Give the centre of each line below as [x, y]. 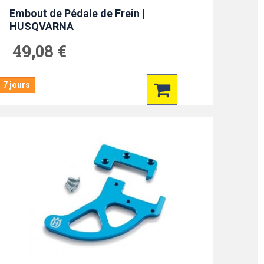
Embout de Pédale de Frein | [77, 13]
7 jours [16, 85]
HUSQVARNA [41, 26]
